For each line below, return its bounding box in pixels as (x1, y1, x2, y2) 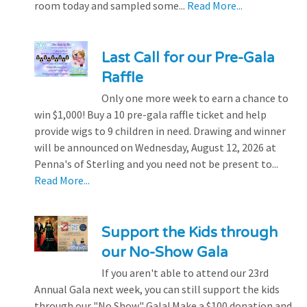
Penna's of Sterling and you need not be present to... (34, 157, 278, 171)
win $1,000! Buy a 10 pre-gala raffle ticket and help (34, 108, 267, 122)
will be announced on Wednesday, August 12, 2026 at (34, 140, 276, 155)
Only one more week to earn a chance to (101, 91, 288, 106)
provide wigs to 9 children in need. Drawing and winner (34, 124, 286, 138)
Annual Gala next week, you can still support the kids (34, 282, 280, 297)
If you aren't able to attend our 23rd (101, 266, 269, 280)
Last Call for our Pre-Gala (101, 49, 275, 67)
